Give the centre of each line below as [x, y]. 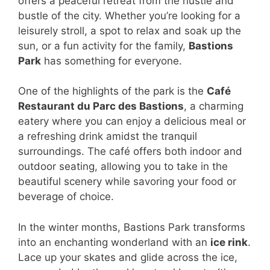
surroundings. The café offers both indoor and [130, 152]
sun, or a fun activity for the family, [103, 46]
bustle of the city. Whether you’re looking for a [129, 15]
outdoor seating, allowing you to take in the [123, 167]
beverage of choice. [66, 197]
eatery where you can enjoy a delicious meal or [132, 121]
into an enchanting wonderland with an [114, 242]
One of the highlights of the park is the [112, 91]
